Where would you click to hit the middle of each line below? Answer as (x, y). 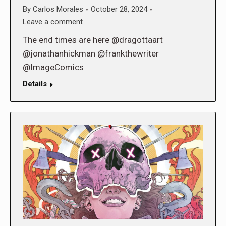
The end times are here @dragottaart (93, 40)
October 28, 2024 (119, 9)
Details (35, 84)
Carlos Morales (58, 9)
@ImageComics (53, 67)
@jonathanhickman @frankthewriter (91, 54)
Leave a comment (53, 22)
